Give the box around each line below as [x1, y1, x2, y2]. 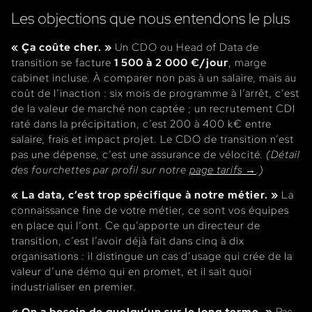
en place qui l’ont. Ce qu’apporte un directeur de [11, 218, 260, 232]
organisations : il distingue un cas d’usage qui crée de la [11, 249, 292, 263]
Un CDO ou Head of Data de [112, 40, 259, 54]
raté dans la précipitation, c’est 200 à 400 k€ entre [11, 116, 272, 130]
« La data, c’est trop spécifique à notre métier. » [11, 187, 279, 201]
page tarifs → [189, 162, 256, 176]
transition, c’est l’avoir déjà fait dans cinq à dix [11, 233, 244, 247]
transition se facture [11, 55, 114, 69]
